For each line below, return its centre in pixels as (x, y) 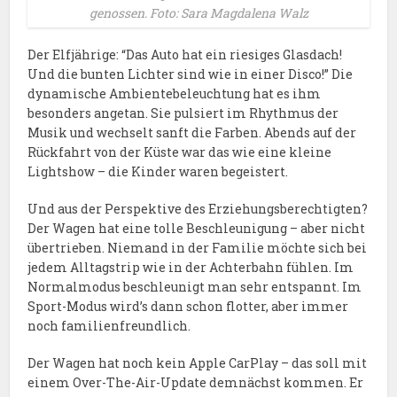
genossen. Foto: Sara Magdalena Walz (198, 13)
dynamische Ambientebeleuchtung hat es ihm (175, 94)
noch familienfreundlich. (109, 326)
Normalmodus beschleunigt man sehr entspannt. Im (195, 287)
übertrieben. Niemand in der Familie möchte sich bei (198, 248)
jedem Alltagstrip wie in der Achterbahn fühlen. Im (191, 268)
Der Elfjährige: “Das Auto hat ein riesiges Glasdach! (185, 55)
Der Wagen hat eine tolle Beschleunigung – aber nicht (197, 229)
